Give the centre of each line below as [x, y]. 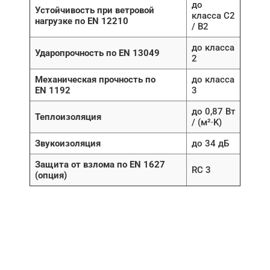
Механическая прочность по [95, 80]
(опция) [51, 176]
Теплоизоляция [68, 117]
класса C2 [213, 16]
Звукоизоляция [68, 144]
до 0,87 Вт [213, 112]
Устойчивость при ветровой [95, 11]
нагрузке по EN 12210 [82, 21]
